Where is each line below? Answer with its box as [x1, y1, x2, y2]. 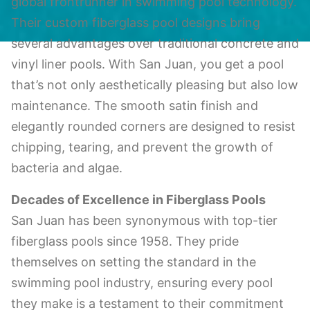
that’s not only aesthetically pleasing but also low [10, 77, 298, 92]
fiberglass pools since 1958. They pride [10, 233, 239, 248]
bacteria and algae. [10, 160, 122, 175]
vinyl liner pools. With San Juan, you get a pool [10, 56, 284, 71]
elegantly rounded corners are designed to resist [10, 118, 295, 134]
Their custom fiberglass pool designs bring [10, 15, 260, 30]
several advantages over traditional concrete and [10, 35, 299, 51]
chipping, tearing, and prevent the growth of [10, 139, 273, 154]
